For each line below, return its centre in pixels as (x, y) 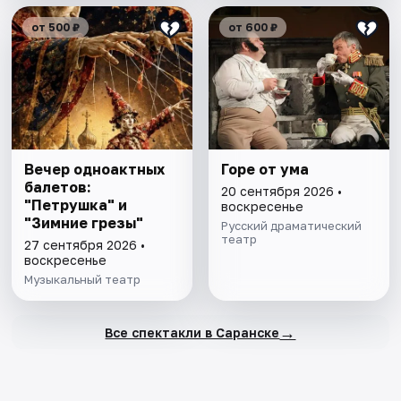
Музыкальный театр (83, 280)
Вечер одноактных (95, 170)
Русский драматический (291, 226)
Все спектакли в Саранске (192, 332)
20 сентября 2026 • (281, 192)
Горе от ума (264, 170)
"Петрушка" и (76, 205)
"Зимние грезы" (84, 223)
